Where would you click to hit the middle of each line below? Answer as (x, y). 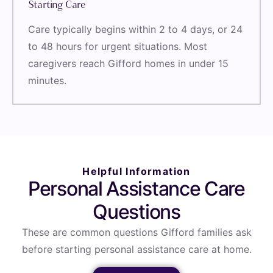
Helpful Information (136, 172)
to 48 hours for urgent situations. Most (118, 47)
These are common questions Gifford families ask (136, 232)
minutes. (47, 81)
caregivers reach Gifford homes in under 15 (128, 64)
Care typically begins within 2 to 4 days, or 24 (135, 30)
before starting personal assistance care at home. (136, 250)
